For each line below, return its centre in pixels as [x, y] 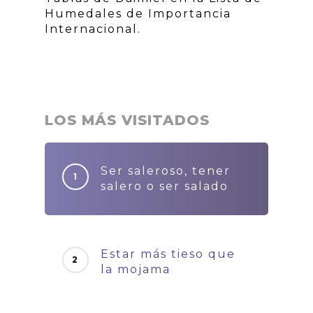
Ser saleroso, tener [166, 170]
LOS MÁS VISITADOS [127, 120]
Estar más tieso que [168, 254]
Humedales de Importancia [138, 13]
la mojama [136, 269]
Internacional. [93, 29]
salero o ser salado [165, 186]
